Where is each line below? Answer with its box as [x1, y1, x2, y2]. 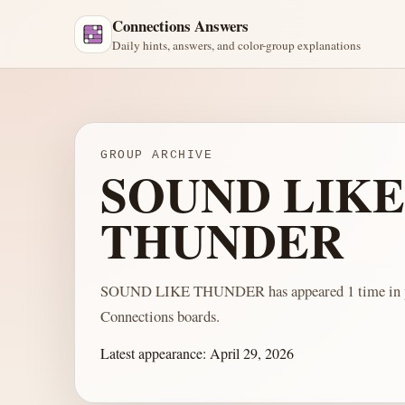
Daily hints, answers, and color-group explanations [112, 37, 361, 53]
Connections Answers [112, 14, 249, 37]
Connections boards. [100, 305, 220, 326]
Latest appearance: [100, 344, 210, 363]
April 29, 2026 [210, 344, 294, 363]
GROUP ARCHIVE [100, 148, 213, 162]
